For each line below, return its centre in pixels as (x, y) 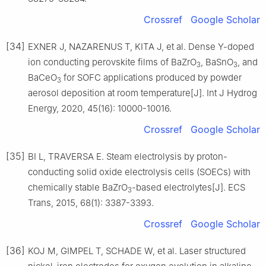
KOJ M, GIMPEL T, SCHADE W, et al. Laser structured (137, 251)
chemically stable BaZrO (78, 188)
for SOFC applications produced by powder (151, 78)
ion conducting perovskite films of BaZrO (112, 62)
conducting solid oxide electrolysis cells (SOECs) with (139, 172)
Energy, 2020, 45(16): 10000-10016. (100, 109)
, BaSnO (217, 62)
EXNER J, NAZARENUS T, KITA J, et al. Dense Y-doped (141, 47)
